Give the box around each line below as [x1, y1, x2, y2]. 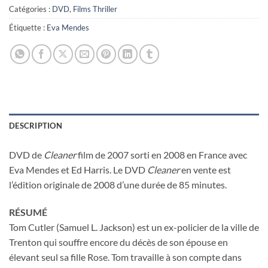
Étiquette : [9, 22, 47, 32]
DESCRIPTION [9, 120, 62, 130]
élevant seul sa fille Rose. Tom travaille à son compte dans [9, 251, 242, 263]
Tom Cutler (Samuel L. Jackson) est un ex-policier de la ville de [9, 221, 259, 233]
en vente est [179, 163, 231, 175]
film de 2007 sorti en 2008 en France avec [76, 148, 247, 160]
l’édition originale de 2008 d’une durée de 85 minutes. [9, 178, 227, 190]
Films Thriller [73, 4, 117, 14]
